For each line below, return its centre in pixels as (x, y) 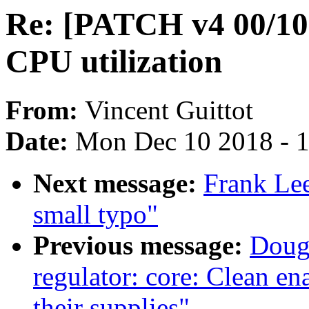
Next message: (118, 183)
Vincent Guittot (169, 110)
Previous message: (141, 246)
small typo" (96, 215)
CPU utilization (114, 61)
